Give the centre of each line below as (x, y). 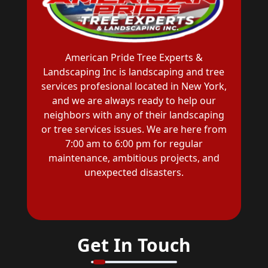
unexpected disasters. (134, 173)
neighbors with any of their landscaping (134, 115)
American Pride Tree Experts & (134, 58)
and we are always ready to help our (134, 101)
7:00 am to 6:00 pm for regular (134, 144)
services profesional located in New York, (134, 86)
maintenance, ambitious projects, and (134, 158)
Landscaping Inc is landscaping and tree (134, 72)
